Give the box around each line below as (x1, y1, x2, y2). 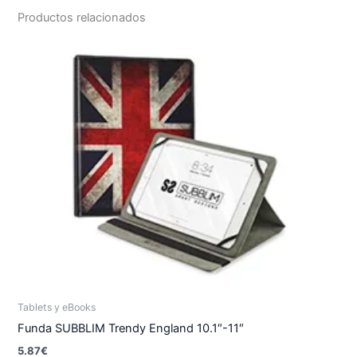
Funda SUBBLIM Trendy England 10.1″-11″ (18, 321, 245, 336)
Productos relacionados (18, 10, 147, 25)
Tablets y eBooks (18, 301, 96, 314)
